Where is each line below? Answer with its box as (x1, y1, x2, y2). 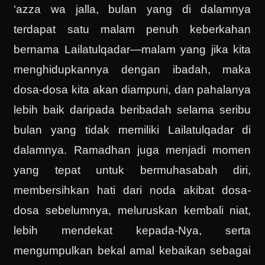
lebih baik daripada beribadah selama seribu (14, 103, 251, 116)
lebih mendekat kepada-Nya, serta (14, 224, 251, 237)
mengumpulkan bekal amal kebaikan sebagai (14, 244, 251, 257)
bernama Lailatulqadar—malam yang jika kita (14, 43, 251, 56)
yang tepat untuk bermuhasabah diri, (14, 163, 251, 176)
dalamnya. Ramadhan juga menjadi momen (14, 143, 251, 156)
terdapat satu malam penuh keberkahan (14, 22, 251, 35)
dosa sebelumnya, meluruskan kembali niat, (14, 203, 251, 216)
